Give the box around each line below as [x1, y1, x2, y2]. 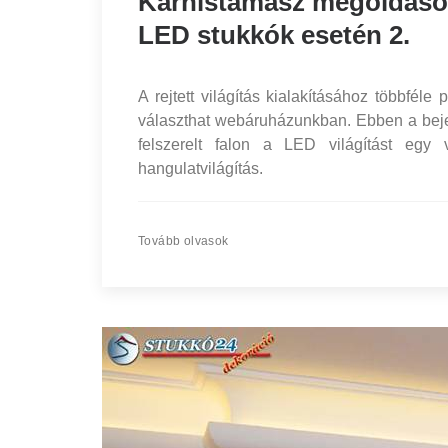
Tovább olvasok [138, 234, 229, 248]
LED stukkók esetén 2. [138, 20, 410, 50]
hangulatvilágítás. [138, 160, 263, 177]
